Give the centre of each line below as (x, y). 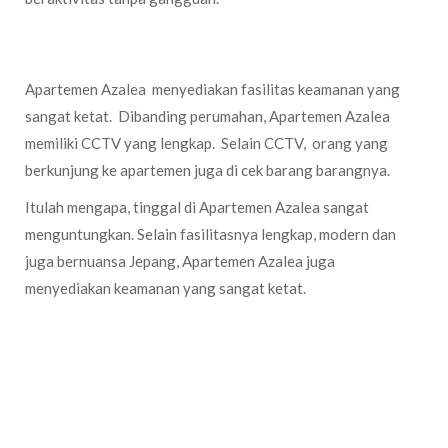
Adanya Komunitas (109, 397)
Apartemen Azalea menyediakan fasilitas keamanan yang (212, 89)
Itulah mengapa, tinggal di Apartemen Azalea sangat (197, 207)
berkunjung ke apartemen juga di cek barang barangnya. (207, 170)
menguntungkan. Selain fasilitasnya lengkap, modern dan (210, 234)
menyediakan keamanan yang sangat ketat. (165, 288)
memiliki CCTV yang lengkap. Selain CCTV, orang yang (206, 143)
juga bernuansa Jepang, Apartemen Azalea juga (180, 261)
